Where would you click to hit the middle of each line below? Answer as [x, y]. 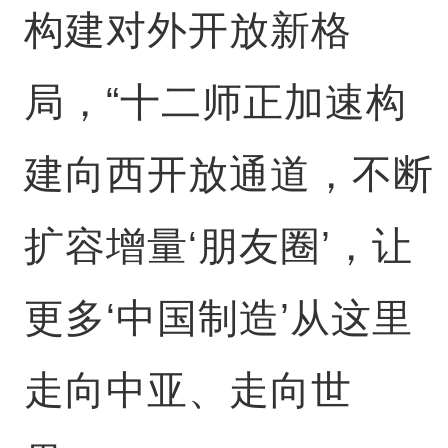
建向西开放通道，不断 [228, 174]
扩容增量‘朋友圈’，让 [218, 246]
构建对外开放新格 [187, 30]
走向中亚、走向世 [187, 390]
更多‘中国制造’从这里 [218, 318]
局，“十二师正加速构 [215, 102]
